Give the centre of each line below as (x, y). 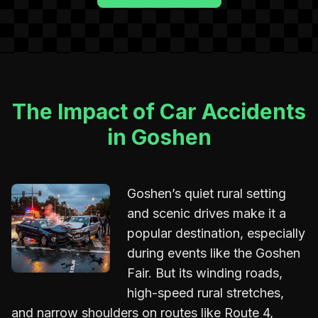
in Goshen (159, 137)
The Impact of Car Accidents (159, 111)
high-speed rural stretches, (205, 293)
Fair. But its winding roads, (204, 273)
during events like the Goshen (213, 253)
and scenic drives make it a (206, 213)
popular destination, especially (216, 233)
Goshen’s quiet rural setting (206, 193)
